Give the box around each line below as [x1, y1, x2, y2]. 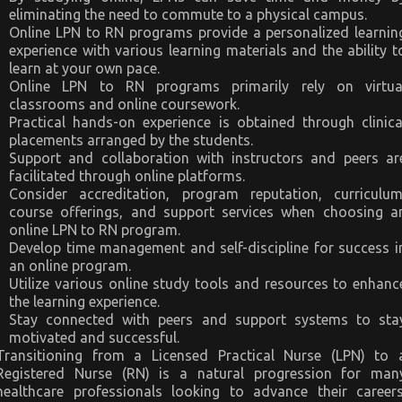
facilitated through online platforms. [9, 168, 245, 185]
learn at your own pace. [9, 60, 160, 77]
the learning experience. [9, 293, 160, 310]
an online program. [9, 258, 131, 275]
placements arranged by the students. [9, 132, 253, 149]
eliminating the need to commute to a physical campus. [9, 6, 367, 23]
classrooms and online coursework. [9, 96, 240, 113]
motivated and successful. [9, 329, 179, 346]
